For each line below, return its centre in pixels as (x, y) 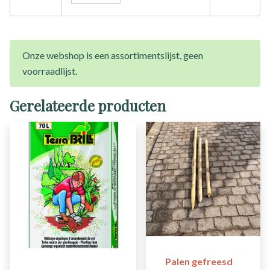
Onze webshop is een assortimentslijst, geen (113, 55)
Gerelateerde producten (88, 106)
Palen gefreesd (199, 262)
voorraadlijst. (50, 71)
